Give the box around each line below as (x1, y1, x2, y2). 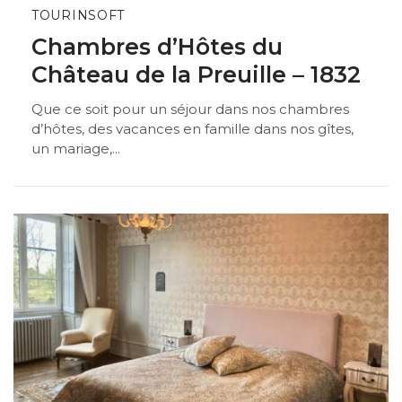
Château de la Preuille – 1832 (31, 60, 361, 88)
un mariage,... (31, 140, 120, 158)
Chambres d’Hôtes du (31, 32, 283, 60)
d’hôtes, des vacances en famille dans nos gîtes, (31, 120, 354, 138)
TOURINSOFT (31, 6, 125, 23)
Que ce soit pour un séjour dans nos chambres (31, 100, 349, 118)
